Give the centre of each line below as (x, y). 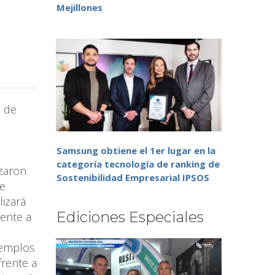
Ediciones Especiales (130, 217)
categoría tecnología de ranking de (138, 164)
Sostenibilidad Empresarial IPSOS (133, 178)
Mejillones (79, 8)
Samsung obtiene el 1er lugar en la (136, 151)
